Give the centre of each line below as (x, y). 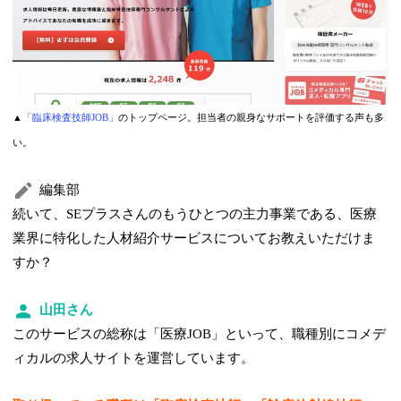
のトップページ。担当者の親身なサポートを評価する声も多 (252, 118)
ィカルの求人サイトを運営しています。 (134, 358)
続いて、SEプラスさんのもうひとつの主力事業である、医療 (195, 214)
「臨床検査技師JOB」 (71, 118)
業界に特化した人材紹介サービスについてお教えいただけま (194, 239)
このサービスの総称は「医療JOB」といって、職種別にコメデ (200, 334)
